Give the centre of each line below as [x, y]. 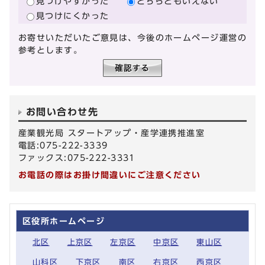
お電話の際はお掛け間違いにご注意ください [110, 175]
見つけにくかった [73, 15]
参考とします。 [51, 50]
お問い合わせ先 [62, 112]
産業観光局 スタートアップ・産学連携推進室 [112, 133]
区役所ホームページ [64, 221]
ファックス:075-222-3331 [77, 158]
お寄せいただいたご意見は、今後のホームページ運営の [133, 38]
